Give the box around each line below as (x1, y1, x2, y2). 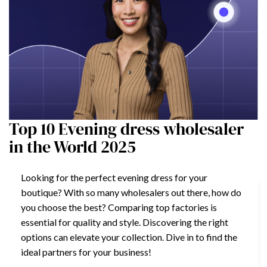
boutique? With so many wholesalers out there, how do (21, 186, 241, 198)
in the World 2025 (9, 135, 136, 158)
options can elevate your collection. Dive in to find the (21, 231, 237, 243)
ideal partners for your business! (21, 246, 151, 257)
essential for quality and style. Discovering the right (21, 216, 228, 228)
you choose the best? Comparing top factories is (21, 201, 217, 213)
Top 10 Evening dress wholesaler (9, 117, 244, 140)
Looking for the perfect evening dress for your (21, 171, 207, 183)
